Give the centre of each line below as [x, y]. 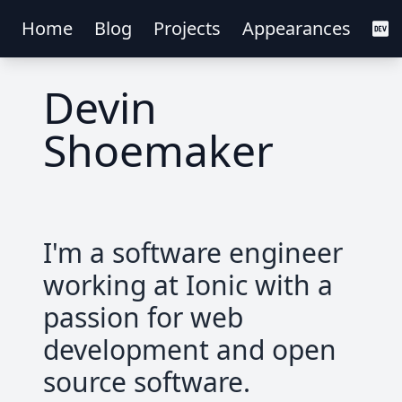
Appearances [297, 28]
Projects [187, 28]
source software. [147, 382]
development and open [190, 350]
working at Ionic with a [188, 285]
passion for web [143, 317]
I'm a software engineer [193, 253]
